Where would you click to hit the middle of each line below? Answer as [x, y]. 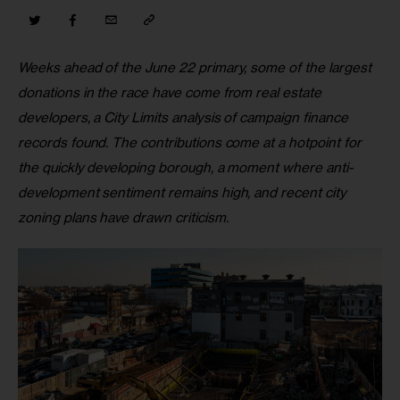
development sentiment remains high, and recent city [184, 193]
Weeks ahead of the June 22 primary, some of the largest [196, 68]
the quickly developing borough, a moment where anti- [186, 168]
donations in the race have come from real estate [171, 93]
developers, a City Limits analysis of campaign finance [185, 118]
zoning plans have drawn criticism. [123, 218]
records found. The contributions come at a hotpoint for [192, 143]
